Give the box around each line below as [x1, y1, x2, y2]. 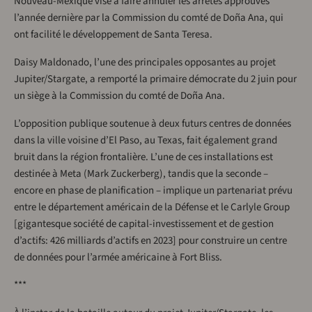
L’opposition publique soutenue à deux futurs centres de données [14, 116, 291, 132]
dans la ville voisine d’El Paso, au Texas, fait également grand [14, 133, 277, 148]
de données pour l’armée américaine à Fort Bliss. [14, 250, 222, 265]
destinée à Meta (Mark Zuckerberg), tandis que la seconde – [14, 166, 268, 182]
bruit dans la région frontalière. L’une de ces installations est [14, 150, 273, 165]
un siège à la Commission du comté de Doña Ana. [14, 88, 225, 104]
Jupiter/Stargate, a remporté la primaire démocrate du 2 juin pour [14, 72, 297, 87]
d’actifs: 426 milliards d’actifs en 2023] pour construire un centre [14, 233, 287, 249]
